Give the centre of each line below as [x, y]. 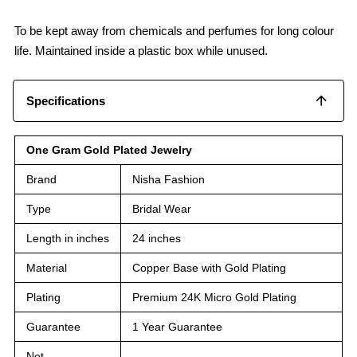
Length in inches [68, 238]
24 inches [157, 238]
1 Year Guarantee [177, 326]
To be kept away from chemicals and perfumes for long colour [174, 30]
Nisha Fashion [169, 179]
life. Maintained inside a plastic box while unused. [141, 50]
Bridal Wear [162, 208]
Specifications [66, 100]
